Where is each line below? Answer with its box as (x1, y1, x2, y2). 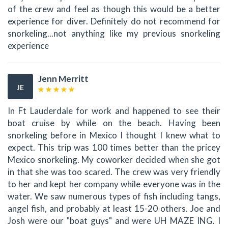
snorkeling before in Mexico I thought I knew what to (8, 129, 220, 140)
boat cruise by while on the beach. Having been (8, 117, 220, 128)
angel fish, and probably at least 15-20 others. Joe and (8, 203, 220, 214)
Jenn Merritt (38, 73, 89, 84)
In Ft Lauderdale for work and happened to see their (8, 105, 220, 116)
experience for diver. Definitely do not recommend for (8, 16, 220, 27)
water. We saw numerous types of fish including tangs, (8, 190, 220, 202)
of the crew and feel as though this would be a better (8, 4, 220, 15)
